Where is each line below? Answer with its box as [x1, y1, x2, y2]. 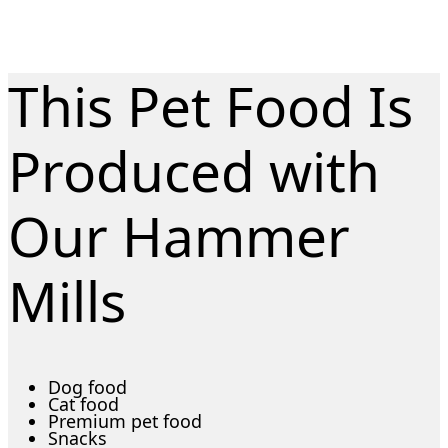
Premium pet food [48, 409, 202, 433]
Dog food [48, 375, 127, 399]
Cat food [48, 392, 119, 416]
